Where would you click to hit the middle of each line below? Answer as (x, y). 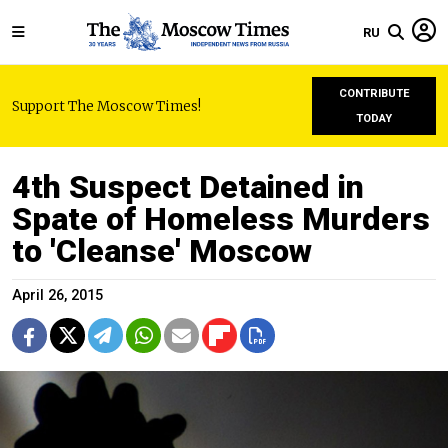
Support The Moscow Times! (106, 106)
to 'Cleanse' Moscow (162, 251)
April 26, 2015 (57, 295)
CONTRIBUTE (374, 93)
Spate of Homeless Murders (221, 219)
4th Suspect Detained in (188, 187)
